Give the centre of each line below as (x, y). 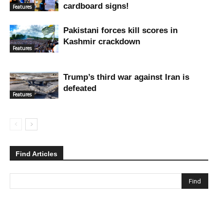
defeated (80, 88)
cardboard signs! (96, 6)
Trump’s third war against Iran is (126, 77)
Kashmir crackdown (102, 41)
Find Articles (36, 154)
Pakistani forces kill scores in (120, 30)
